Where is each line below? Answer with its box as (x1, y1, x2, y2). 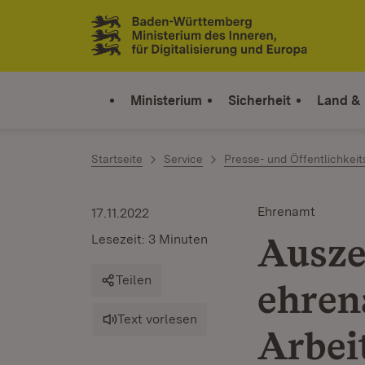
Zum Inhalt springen (41, 17, 174, 34)
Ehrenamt (257, 204, 315, 219)
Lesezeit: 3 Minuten (91, 231, 208, 247)
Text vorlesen (117, 311, 197, 327)
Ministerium (130, 92, 202, 108)
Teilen (116, 272, 152, 288)
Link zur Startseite (91, 33, 211, 51)
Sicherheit (228, 92, 291, 108)
